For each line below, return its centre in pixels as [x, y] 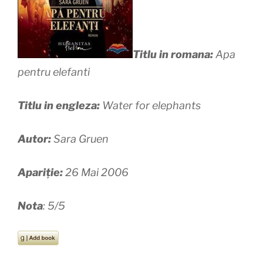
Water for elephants [151, 106]
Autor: [36, 139]
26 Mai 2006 [97, 173]
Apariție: [40, 173]
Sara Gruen [81, 139]
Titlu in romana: [173, 55]
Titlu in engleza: [60, 106]
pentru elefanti [54, 72]
